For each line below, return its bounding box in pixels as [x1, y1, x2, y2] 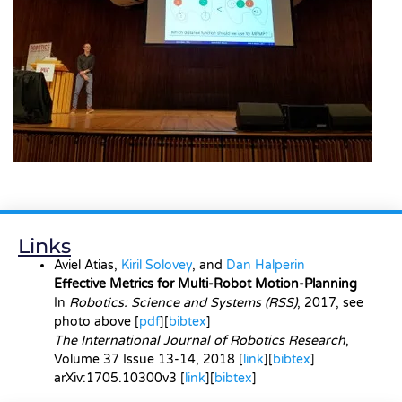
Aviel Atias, [54, 257, 121, 273]
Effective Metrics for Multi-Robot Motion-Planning [54, 275, 357, 292]
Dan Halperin [226, 257, 305, 273]
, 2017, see [297, 294, 363, 310]
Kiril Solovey [121, 257, 192, 273]
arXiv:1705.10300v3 [54, 370, 177, 386]
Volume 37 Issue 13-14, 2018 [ [54, 351, 243, 367]
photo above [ [54, 313, 139, 329]
